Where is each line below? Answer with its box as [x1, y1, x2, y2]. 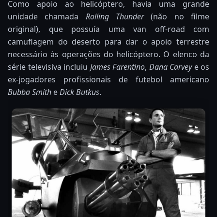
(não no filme [144, 11, 210, 22]
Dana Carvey [149, 61, 192, 72]
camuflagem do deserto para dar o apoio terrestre [8, 36, 209, 47]
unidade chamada [8, 11, 86, 22]
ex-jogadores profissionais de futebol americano [8, 74, 209, 85]
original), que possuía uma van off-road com [8, 23, 209, 34]
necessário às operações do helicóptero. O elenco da [8, 48, 209, 60]
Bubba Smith [8, 86, 53, 97]
